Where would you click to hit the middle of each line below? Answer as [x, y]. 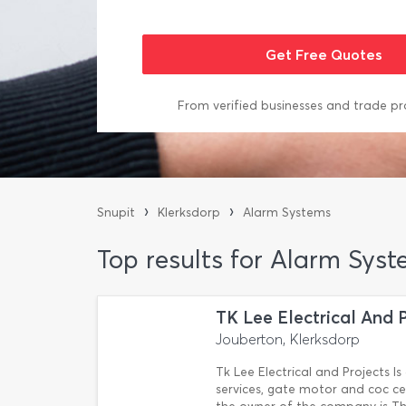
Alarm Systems [287, 213]
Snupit [116, 213]
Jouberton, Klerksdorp [288, 339]
